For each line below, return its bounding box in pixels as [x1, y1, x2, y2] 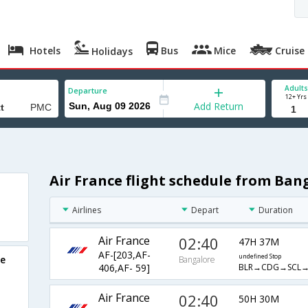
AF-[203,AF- [98, 248, 151, 262]
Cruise [272, 44, 305, 57]
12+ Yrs [285, 92, 307, 101]
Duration [258, 204, 294, 217]
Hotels [27, 44, 61, 57]
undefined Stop [238, 252, 281, 261]
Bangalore [179, 254, 216, 266]
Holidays [89, 45, 133, 58]
